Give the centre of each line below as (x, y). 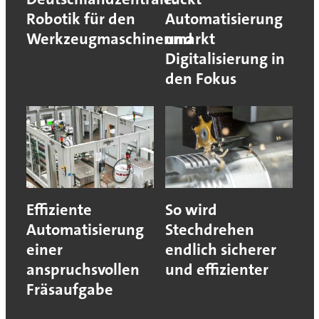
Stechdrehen (210, 229)
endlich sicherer (221, 249)
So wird (191, 209)
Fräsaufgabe (69, 289)
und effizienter (217, 269)
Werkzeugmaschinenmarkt (120, 38)
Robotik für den (80, 19)
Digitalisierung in (225, 58)
